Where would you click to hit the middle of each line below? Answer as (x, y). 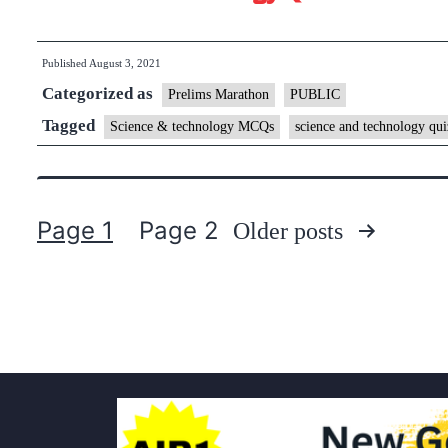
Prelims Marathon (218, 94)
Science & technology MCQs (192, 126)
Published (65, 63)
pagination (93, 293)
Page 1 (75, 230)
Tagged (70, 125)
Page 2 (179, 230)
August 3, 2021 (125, 63)
